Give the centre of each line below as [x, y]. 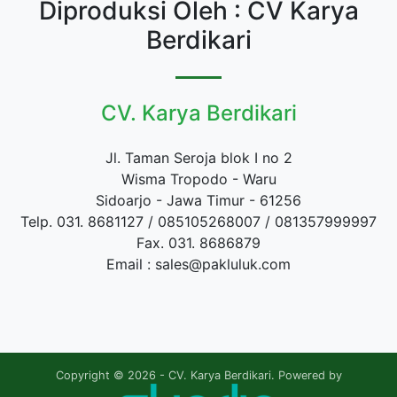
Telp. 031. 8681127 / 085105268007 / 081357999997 [198, 221]
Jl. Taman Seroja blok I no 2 [198, 157]
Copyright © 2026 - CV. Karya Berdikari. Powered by [198, 375]
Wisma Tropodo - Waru [198, 179]
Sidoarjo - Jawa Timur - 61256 [198, 200]
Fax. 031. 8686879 [198, 242]
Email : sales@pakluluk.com [198, 264]
